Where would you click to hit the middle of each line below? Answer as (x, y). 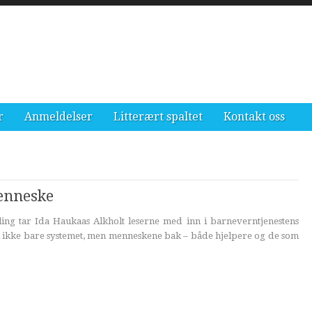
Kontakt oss (254, 117)
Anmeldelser (58, 117)
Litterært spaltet (158, 117)
